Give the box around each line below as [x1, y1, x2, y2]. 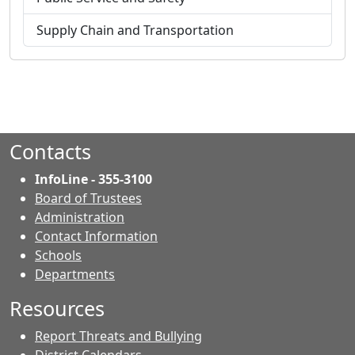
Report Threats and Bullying [35, 326, 202, 345]
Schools [35, 246, 82, 264]
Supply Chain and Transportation [36, 21, 234, 39]
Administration [35, 208, 124, 226]
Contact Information [35, 227, 158, 245]
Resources [10, 294, 105, 322]
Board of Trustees [35, 189, 142, 207]
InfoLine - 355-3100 [35, 170, 152, 188]
